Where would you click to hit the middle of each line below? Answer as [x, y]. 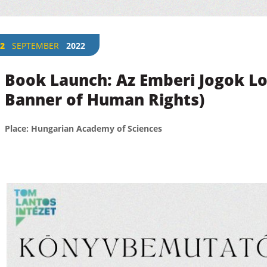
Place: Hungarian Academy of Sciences [83, 128]
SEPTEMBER [35, 45]
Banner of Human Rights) [105, 99]
